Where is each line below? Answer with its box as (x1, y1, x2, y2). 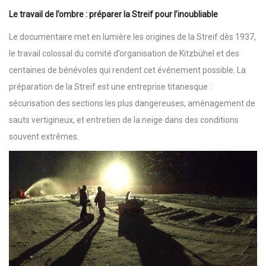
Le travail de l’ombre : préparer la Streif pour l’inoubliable (9, 9, 218, 20)
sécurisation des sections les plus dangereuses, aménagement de (9, 99, 255, 109)
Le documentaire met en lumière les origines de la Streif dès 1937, (9, 32, 256, 42)
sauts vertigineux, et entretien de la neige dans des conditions (9, 115, 239, 125)
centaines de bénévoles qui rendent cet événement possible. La (9, 65, 246, 75)
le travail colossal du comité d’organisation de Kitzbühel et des (9, 49, 239, 59)
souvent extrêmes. (9, 132, 79, 142)
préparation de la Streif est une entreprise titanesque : (9, 82, 211, 92)
